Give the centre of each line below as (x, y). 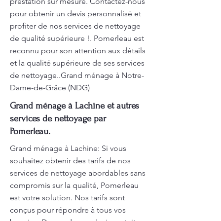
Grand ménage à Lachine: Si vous (68, 148)
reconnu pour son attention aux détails (78, 51)
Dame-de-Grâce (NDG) (50, 88)
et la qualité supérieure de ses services (77, 63)
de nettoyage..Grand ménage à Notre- (77, 75)
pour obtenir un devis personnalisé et (75, 14)
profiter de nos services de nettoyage (75, 26)
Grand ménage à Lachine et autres (74, 106)
